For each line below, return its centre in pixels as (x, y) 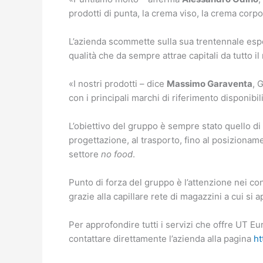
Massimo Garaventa (210, 84)
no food (117, 154)
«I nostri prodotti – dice (118, 84)
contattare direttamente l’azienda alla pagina (161, 239)
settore (85, 154)
